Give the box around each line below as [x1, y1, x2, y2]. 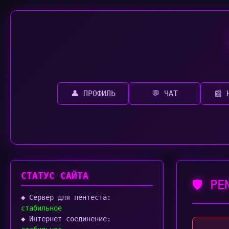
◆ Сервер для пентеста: [21, 193, 111, 201]
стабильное [21, 204, 62, 212]
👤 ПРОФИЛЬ [71, 89, 116, 98]
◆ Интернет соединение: [21, 215, 111, 223]
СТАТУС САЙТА [21, 171, 88, 181]
